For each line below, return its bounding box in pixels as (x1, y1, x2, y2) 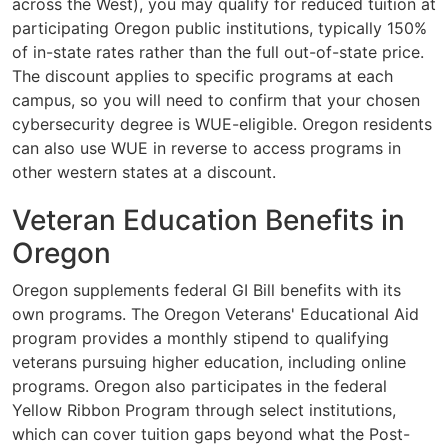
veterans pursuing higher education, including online (12, 352, 406, 373)
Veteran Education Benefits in (12, 203, 405, 238)
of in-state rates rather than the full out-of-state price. (12, 42, 424, 63)
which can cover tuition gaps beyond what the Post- (12, 424, 410, 445)
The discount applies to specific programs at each (12, 66, 393, 87)
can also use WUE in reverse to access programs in (12, 138, 401, 159)
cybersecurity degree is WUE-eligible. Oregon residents (12, 114, 432, 135)
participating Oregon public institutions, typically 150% (12, 18, 427, 39)
